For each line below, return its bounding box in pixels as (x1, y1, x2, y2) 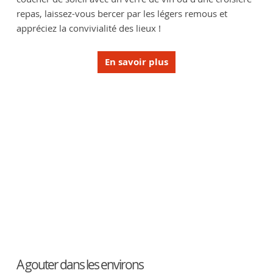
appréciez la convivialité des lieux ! (16, 21, 161, 34)
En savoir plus (105, 55, 168, 69)
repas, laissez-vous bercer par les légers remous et (16, 7, 227, 19)
